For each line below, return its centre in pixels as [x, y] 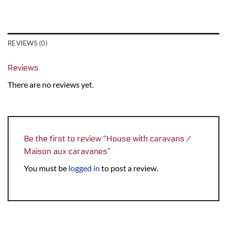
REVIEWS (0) [28, 43]
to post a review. [129, 168]
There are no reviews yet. [51, 84]
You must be [46, 168]
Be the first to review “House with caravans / [107, 139]
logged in [84, 168]
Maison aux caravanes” [68, 152]
